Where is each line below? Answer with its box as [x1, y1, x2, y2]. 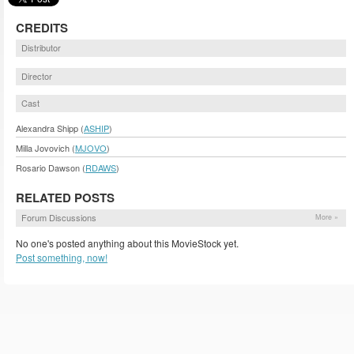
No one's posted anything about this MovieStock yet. [16, 236, 239, 250]
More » [315, 212, 338, 223]
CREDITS [16, 18, 68, 36]
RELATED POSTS [16, 189, 115, 207]
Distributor [21, 40, 61, 54]
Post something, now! [16, 250, 107, 265]
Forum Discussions [21, 211, 96, 224]
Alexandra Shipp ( [16, 122, 84, 135]
